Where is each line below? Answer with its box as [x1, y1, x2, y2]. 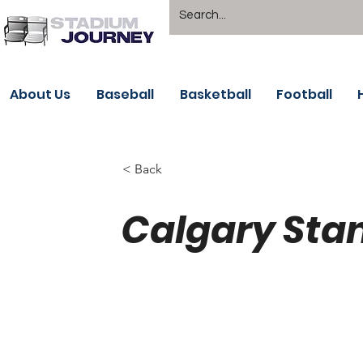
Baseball [96, 85, 154, 104]
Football [276, 85, 332, 104]
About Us [10, 85, 70, 104]
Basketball [180, 85, 251, 104]
